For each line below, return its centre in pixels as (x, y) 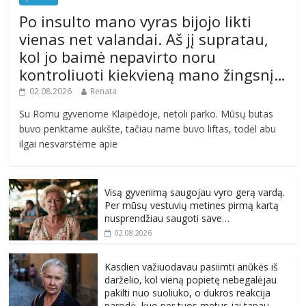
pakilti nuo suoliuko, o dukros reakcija (188, 293)
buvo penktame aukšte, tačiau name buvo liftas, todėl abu (148, 129)
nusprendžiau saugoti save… (167, 219)
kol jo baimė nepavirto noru (118, 57)
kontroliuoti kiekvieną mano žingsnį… (153, 75)
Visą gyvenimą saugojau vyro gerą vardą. (195, 193)
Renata (104, 92)
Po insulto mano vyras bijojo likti (136, 22)
